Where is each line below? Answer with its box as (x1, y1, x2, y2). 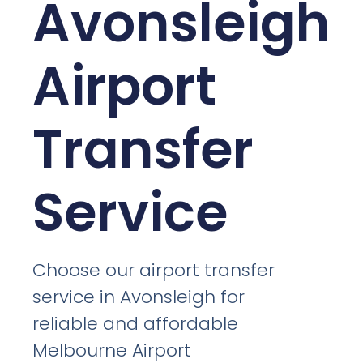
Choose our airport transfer (32, 257, 275, 283)
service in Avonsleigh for (32, 284, 246, 310)
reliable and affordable (32, 310, 239, 336)
